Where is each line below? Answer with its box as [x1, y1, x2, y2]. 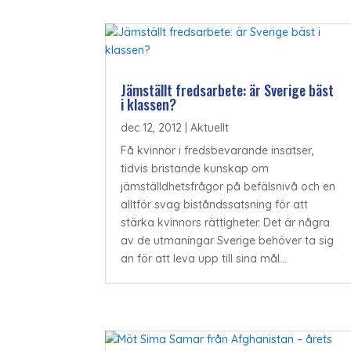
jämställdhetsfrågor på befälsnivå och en [121, 179, 336, 194]
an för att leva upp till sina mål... [121, 251, 288, 266]
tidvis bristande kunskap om [121, 161, 270, 176]
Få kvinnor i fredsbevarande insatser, [121, 143, 315, 158]
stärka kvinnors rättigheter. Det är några [121, 215, 331, 230]
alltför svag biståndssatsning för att [121, 197, 309, 212]
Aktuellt [190, 121, 230, 136]
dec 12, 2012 [121, 121, 183, 136]
